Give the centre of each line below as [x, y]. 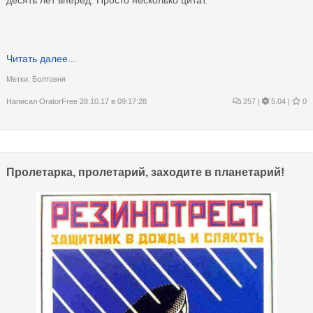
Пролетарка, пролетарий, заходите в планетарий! [145, 172]
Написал [23, 101]
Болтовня [49, 79]
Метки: [19, 79]
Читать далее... [41, 58]
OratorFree [58, 101]
